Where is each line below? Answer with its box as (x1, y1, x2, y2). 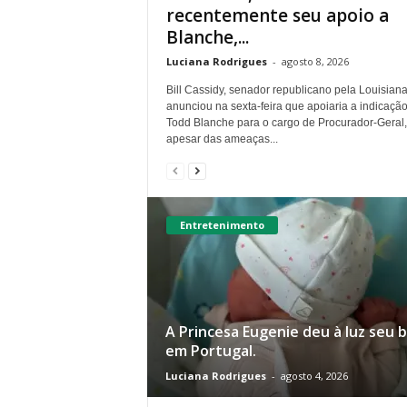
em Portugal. (164, 340, 256, 361)
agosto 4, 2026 (280, 368, 348, 382)
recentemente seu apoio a (165, 3, 389, 27)
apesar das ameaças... (165, 132, 278, 145)
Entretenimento (179, 217, 264, 232)
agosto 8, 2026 (281, 54, 349, 68)
